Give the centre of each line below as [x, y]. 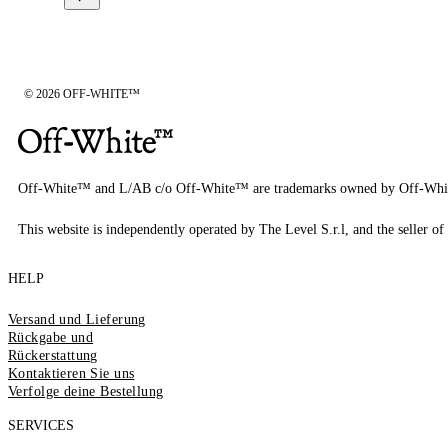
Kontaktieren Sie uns [71, 373]
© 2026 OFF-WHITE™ [82, 93]
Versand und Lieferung [77, 319]
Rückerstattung [53, 355]
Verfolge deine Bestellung [86, 391]
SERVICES [41, 425]
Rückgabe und [51, 337]
